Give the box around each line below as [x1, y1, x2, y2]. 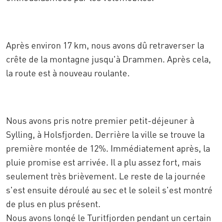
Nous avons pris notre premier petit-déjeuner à [6, 114, 194, 126]
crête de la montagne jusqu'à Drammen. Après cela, [6, 53, 211, 64]
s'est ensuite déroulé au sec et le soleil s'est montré [6, 184, 213, 195]
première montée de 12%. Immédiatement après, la [6, 142, 210, 154]
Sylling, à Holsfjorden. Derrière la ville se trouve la [6, 128, 205, 140]
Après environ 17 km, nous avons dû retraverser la [6, 39, 204, 51]
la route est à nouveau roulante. [6, 67, 130, 78]
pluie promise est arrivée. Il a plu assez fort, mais [6, 156, 201, 167]
